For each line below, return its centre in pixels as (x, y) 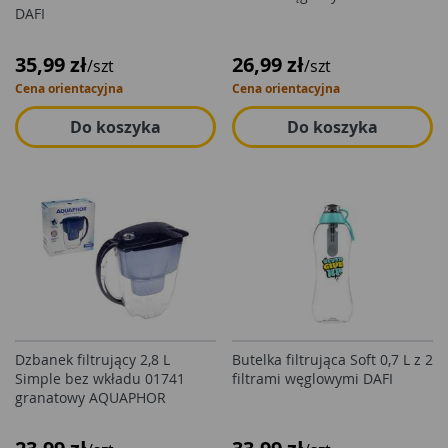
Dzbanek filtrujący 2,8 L (92, 359)
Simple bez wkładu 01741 (100, 378)
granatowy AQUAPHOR (90, 397)
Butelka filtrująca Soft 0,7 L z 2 (332, 359)
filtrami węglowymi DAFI (312, 378)
